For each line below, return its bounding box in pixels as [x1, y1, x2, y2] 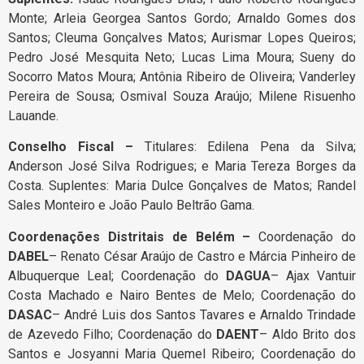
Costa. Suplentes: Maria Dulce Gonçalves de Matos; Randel [8, 178, 356, 194]
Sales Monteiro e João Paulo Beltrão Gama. [8, 197, 254, 214]
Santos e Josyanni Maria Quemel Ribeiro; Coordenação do [8, 345, 356, 362]
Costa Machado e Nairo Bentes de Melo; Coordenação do [8, 287, 356, 303]
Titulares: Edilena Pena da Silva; [132, 139, 357, 155]
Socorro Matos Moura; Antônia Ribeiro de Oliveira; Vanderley [8, 68, 356, 84]
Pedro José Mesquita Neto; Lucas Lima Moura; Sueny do [8, 49, 356, 65]
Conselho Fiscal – [8, 139, 133, 155]
